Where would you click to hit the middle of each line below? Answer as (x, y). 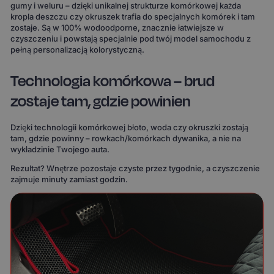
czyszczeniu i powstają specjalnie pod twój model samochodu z (131, 39)
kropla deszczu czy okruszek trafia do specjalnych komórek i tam (133, 17)
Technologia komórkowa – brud (113, 81)
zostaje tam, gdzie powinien (101, 102)
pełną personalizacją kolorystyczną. (78, 50)
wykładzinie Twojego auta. (60, 150)
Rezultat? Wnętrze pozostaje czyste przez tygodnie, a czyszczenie (135, 168)
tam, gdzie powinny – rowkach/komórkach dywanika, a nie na (126, 139)
